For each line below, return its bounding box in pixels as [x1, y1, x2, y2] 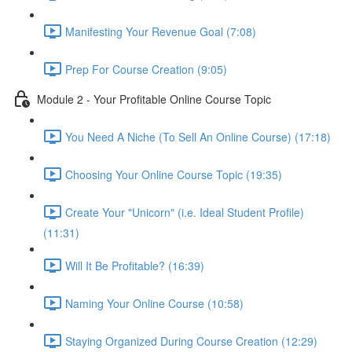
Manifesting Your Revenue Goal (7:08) [65, 23, 256, 39]
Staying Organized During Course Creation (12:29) [65, 332, 317, 349]
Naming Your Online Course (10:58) [65, 295, 244, 311]
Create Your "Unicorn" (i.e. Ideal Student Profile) [65, 203, 304, 220]
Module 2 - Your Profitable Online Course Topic [37, 90, 271, 107]
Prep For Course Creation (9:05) [65, 60, 227, 77]
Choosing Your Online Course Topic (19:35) [65, 166, 282, 182]
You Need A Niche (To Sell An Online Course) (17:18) [65, 128, 331, 145]
